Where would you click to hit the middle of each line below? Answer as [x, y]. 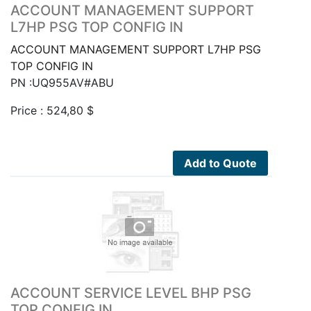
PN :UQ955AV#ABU [62, 83]
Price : [28, 111]
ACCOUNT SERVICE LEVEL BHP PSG [131, 293]
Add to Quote [221, 163]
